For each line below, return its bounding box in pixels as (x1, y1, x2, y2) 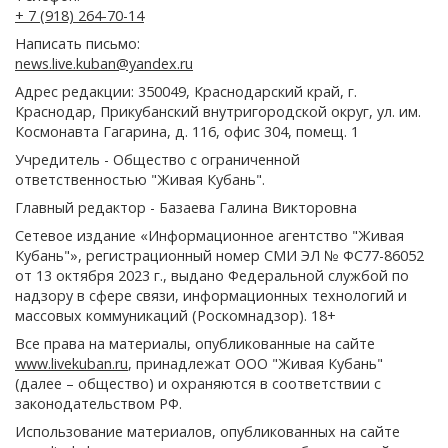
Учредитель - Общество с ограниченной (15, 149, 300, 169)
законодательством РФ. (15, 393, 182, 413)
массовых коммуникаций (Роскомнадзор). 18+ (15, 305, 336, 325)
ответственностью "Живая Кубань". (15, 169, 265, 189)
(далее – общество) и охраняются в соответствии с (15, 373, 381, 393)
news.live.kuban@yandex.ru (15, 53, 193, 73)
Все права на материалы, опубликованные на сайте (15, 333, 375, 353)
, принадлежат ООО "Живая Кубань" (128, 353, 383, 373)
